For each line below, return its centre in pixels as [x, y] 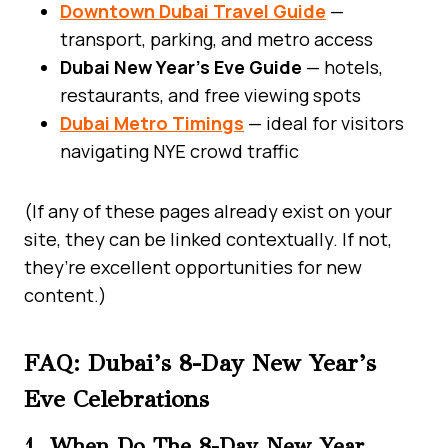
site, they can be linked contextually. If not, [208, 238]
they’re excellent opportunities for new [193, 266]
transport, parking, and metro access [216, 38]
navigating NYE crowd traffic [179, 150]
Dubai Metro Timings [152, 122]
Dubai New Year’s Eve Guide [181, 66]
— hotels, [342, 66]
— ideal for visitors [324, 122]
